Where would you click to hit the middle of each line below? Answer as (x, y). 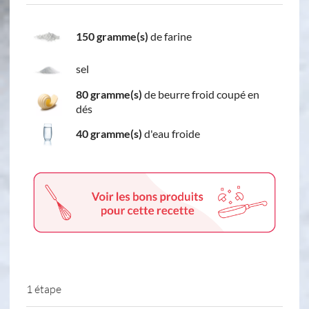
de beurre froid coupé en (201, 94)
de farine (170, 37)
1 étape (44, 289)
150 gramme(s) (112, 37)
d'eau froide (171, 134)
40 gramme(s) (109, 134)
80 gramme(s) (109, 94)
